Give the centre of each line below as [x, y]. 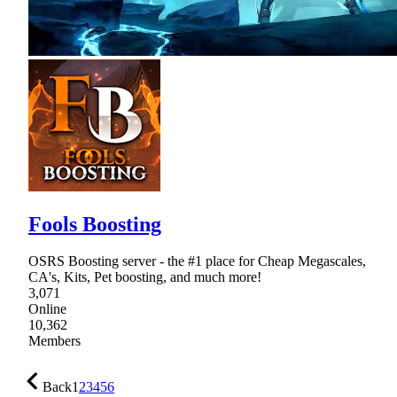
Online [47, 309]
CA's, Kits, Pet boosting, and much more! [145, 277]
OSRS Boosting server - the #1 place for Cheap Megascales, [197, 261]
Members [54, 341]
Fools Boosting [95, 224]
